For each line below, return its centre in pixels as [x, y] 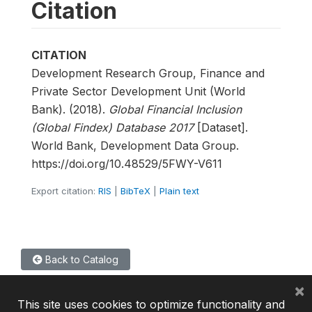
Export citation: [63, 191]
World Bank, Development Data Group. [135, 146]
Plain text [179, 191]
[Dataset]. [221, 127]
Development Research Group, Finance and [148, 73]
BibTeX [135, 191]
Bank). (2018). [70, 109]
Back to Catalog [80, 259]
